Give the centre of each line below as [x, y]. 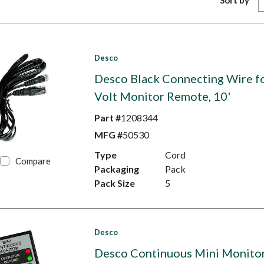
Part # [107, 118]
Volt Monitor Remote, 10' [162, 96]
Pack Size [114, 183]
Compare [33, 161]
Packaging [116, 169]
